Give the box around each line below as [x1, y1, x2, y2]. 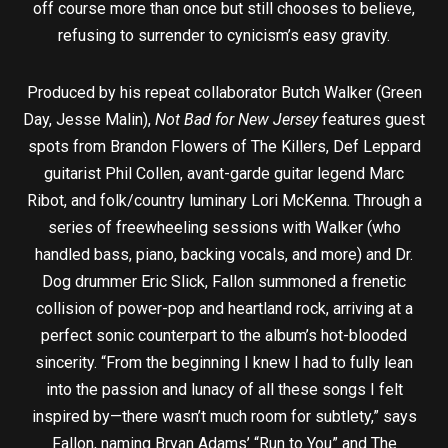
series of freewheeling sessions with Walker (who [47, 218, 401, 238]
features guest [318, 110, 425, 130]
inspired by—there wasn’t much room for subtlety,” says [31, 407, 417, 427]
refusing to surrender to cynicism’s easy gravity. [58, 26, 390, 46]
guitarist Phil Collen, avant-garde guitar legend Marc [44, 164, 404, 184]
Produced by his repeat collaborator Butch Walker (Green [26, 83, 422, 103]
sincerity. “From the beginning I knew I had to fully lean [35, 353, 413, 373]
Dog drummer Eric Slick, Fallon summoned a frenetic [42, 272, 406, 292]
